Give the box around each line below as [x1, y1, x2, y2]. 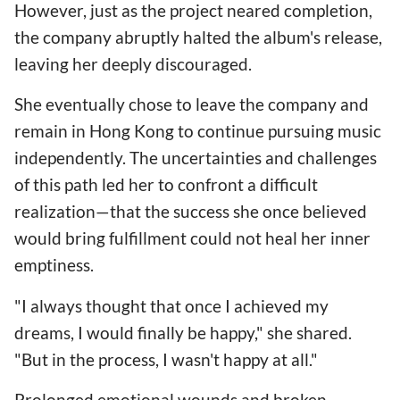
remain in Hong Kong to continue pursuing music [14, 121, 381, 142]
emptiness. [14, 254, 94, 276]
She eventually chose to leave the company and [14, 94, 369, 115]
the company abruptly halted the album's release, [14, 27, 382, 48]
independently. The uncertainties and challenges [14, 147, 377, 169]
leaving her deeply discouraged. [14, 54, 252, 75]
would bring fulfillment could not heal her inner [14, 228, 371, 249]
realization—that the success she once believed [14, 201, 367, 222]
